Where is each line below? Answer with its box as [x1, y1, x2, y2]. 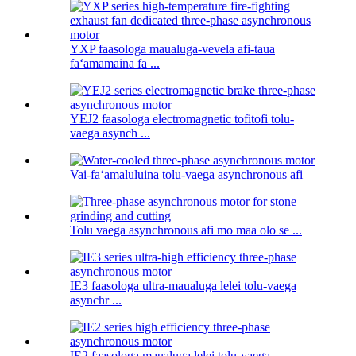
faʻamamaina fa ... [70, 56, 160, 71]
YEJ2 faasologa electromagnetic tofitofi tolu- [70, 112, 294, 126]
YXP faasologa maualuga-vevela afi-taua [70, 42, 275, 56]
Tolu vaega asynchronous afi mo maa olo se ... [70, 223, 302, 238]
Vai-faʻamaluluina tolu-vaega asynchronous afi [70, 168, 303, 182]
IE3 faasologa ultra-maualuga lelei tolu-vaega [70, 279, 296, 293]
